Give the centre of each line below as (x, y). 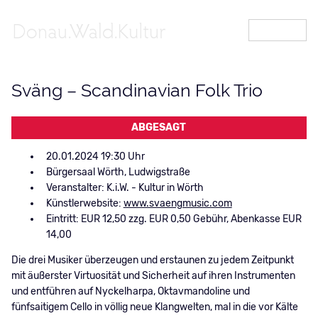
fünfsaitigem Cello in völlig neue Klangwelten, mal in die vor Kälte (154, 307)
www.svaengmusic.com (177, 203)
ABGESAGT (159, 127)
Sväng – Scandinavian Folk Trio (137, 91)
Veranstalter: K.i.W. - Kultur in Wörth (125, 188)
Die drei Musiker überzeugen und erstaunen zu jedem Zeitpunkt (152, 260)
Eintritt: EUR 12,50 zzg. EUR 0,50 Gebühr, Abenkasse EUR (174, 219)
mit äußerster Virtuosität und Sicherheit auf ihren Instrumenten (153, 276)
